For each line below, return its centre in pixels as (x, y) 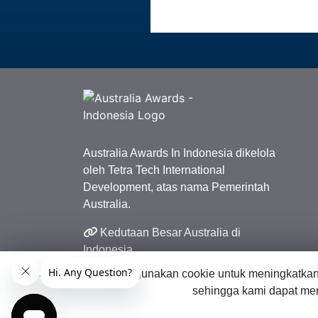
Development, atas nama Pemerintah (176, 187)
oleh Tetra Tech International (154, 170)
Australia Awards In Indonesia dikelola (179, 153)
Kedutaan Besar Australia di (169, 232)
